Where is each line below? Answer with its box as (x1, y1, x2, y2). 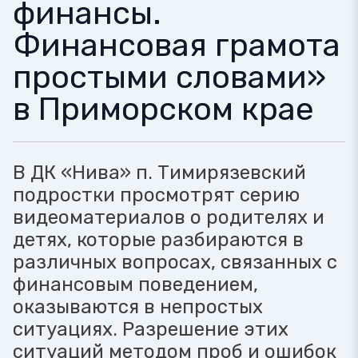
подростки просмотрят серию (13, 184, 300, 206)
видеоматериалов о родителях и (13, 206, 324, 229)
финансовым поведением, (13, 273, 258, 296)
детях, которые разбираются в (13, 229, 304, 251)
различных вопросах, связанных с (13, 251, 337, 273)
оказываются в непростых (13, 296, 263, 318)
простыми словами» (13, 58, 326, 96)
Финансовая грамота (13, 26, 340, 64)
